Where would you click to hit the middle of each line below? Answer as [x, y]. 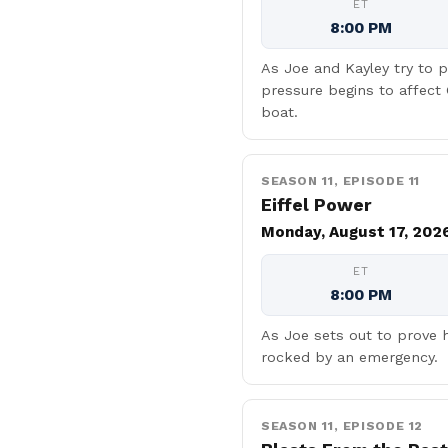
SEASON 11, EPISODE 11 [341, 180]
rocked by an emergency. [349, 357]
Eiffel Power [316, 205]
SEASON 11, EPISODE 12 [342, 425]
